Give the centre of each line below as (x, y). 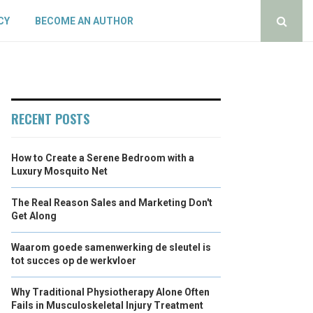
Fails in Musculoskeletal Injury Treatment (107, 305)
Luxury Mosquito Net (59, 171)
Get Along (34, 216)
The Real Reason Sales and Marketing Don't (112, 203)
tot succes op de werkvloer (74, 261)
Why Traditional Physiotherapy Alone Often (110, 292)
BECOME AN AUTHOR (85, 21)
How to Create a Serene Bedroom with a (103, 158)
